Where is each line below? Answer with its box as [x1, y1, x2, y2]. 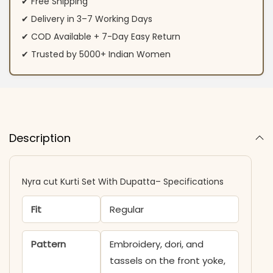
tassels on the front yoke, [109, 253, 225, 267]
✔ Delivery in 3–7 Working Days [21, 13, 152, 26]
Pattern [31, 237, 66, 250]
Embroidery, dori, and [109, 237, 204, 250]
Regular [109, 202, 144, 216]
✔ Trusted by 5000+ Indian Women [21, 48, 171, 61]
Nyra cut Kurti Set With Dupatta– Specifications [22, 175, 224, 188]
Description [9, 130, 71, 146]
